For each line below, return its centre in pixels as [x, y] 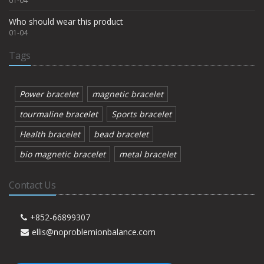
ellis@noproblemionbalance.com [94, 232]
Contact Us [32, 185]
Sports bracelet [141, 114]
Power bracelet [49, 94]
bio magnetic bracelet [62, 154]
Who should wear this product [66, 22]
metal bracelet [148, 154]
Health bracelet [50, 134]
